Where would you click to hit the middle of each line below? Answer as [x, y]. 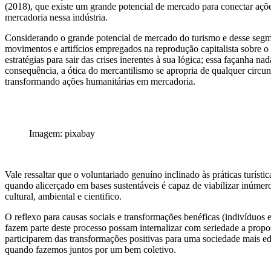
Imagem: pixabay [62, 133]
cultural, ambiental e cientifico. [63, 196]
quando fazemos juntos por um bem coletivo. [90, 249]
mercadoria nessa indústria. [56, 17]
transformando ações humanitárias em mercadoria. [100, 81]
